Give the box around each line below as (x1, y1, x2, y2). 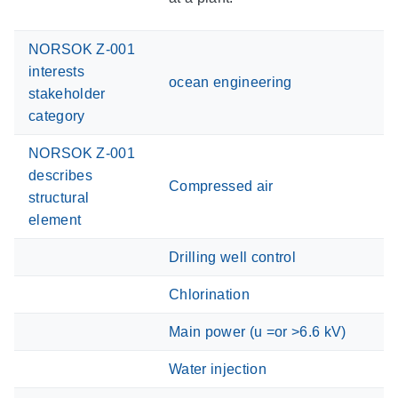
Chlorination (169, 286, 250, 302)
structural (28, 189, 90, 205)
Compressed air (169, 178, 274, 194)
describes (28, 167, 92, 183)
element (28, 211, 82, 227)
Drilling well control (169, 249, 296, 265)
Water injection (169, 361, 267, 377)
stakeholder (28, 85, 106, 101)
